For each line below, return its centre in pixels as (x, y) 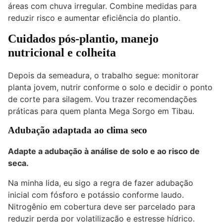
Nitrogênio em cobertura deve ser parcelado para (102, 206)
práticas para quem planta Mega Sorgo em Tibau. (101, 111)
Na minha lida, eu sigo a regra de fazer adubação (101, 183)
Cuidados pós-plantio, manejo (83, 39)
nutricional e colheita (62, 53)
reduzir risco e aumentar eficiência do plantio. (94, 18)
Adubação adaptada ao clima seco (78, 130)
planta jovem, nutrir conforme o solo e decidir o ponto (110, 87)
